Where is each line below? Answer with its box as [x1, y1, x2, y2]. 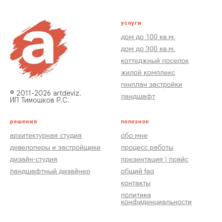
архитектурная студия [10, 131, 82, 140]
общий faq [121, 167, 154, 175]
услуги [121, 20, 142, 26]
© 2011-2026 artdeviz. [10, 89, 81, 98]
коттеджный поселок [121, 56, 189, 65]
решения [10, 119, 37, 125]
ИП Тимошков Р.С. [10, 96, 69, 105]
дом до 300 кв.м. [121, 45, 175, 53]
